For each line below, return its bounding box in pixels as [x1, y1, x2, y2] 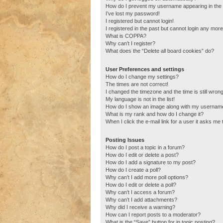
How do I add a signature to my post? [106, 159, 196, 165]
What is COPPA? [106, 32, 146, 39]
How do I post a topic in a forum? [106, 144, 185, 150]
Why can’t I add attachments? [106, 196, 177, 203]
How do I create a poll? [106, 166, 161, 173]
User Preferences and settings [106, 66, 184, 72]
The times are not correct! [106, 81, 168, 87]
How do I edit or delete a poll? [106, 181, 176, 188]
